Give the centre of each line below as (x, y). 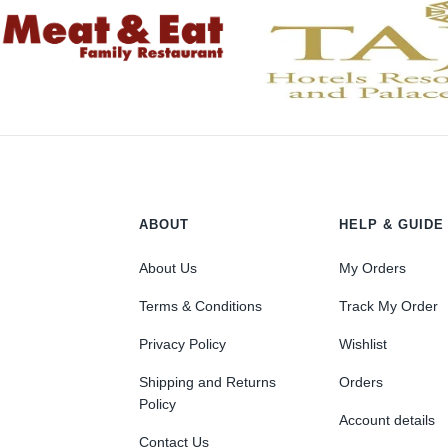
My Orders (373, 268)
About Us (168, 268)
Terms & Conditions (201, 306)
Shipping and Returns (208, 382)
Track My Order (389, 306)
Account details (387, 420)
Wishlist (363, 344)
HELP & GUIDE (392, 225)
